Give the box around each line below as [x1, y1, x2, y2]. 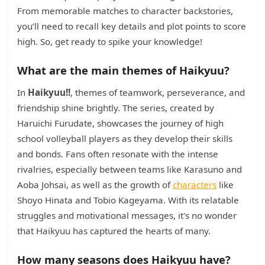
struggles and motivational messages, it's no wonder [17, 209, 237, 221]
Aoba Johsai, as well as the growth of [17, 179, 173, 190]
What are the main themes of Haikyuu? [17, 63, 230, 77]
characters [173, 179, 216, 190]
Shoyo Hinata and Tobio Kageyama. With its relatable [17, 194, 239, 206]
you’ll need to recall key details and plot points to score [17, 20, 246, 32]
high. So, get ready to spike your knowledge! [17, 35, 202, 47]
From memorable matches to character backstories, [17, 5, 233, 17]
